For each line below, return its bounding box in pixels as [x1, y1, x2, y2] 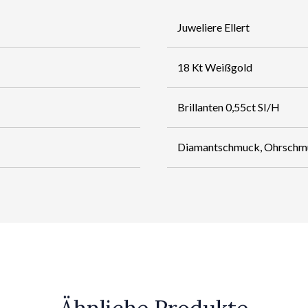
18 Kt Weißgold [177, 60, 252, 74]
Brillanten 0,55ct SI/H [177, 100, 280, 114]
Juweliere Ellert [177, 21, 250, 34]
